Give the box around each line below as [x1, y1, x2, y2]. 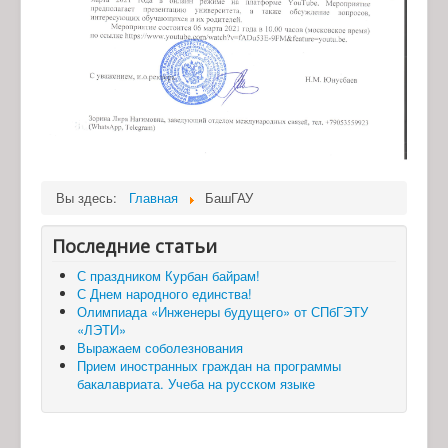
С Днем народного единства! [77, 283, 252, 303]
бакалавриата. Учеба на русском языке [77, 373, 315, 393]
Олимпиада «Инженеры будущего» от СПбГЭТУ [77, 301, 368, 321]
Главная [129, 187, 178, 207]
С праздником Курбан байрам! [77, 265, 260, 285]
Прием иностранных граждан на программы [77, 355, 341, 375]
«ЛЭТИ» [77, 319, 126, 339]
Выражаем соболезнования [77, 337, 243, 357]
